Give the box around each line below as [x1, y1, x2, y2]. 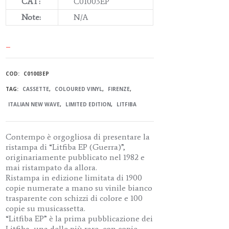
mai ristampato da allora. [6, 163, 98, 173]
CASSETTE [22, 85, 50, 93]
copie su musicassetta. [6, 203, 86, 214]
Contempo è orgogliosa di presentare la [6, 132, 150, 142]
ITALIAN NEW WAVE [8, 101, 60, 108]
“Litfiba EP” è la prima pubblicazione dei [6, 214, 153, 224]
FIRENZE [108, 85, 130, 93]
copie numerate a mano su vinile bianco [6, 183, 153, 193]
